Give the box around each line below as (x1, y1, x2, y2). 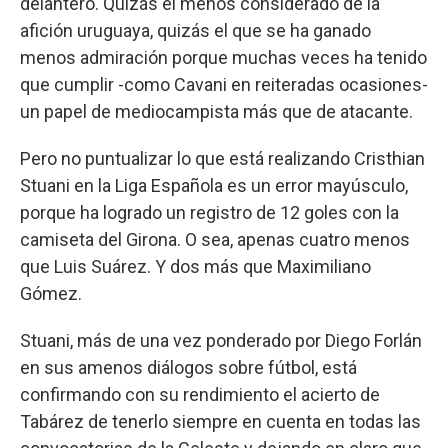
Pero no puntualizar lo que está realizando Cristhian (20, 147, 425, 169)
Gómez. (20, 282, 82, 304)
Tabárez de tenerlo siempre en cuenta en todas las (20, 410, 421, 432)
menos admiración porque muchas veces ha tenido (20, 46, 427, 68)
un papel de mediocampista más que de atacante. (20, 100, 413, 122)
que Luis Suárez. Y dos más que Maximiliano (20, 255, 371, 277)
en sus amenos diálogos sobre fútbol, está (20, 356, 357, 378)
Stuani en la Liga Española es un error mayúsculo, (20, 174, 408, 196)
